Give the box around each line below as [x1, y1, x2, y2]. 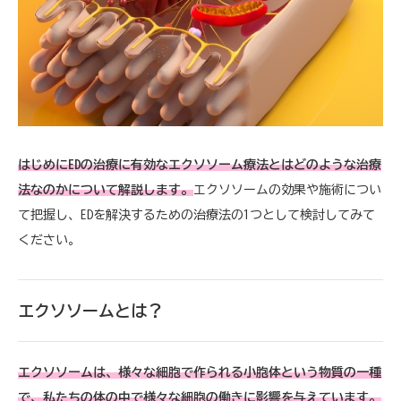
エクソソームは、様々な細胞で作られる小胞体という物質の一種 [18, 365, 381, 379]
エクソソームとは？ [18, 302, 163, 319]
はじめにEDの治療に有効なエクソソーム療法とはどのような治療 [18, 158, 381, 171]
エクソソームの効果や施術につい [193, 183, 381, 196]
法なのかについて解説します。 [18, 183, 193, 196]
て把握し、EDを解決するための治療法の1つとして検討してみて [18, 208, 375, 221]
